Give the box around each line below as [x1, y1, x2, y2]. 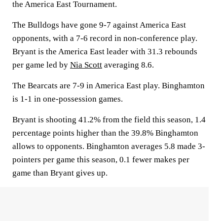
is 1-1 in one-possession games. [12, 94, 123, 104]
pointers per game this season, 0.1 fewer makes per [12, 155, 189, 164]
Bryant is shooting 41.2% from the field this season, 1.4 [12, 115, 206, 124]
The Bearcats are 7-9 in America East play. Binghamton [12, 81, 205, 90]
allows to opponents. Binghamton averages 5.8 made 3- [12, 142, 205, 151]
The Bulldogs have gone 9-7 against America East [12, 20, 186, 30]
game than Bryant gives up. [12, 168, 108, 178]
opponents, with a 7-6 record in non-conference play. [12, 34, 197, 43]
